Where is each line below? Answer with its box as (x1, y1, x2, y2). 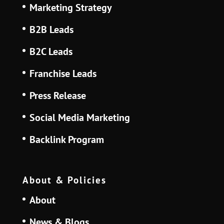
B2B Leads (29, 22, 73, 36)
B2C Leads (29, 44, 72, 58)
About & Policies (22, 174, 106, 186)
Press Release (29, 88, 86, 102)
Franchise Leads (29, 66, 96, 80)
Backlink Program (29, 132, 104, 146)
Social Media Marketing (29, 110, 130, 124)
